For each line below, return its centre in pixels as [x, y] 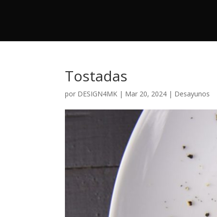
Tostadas [96, 76]
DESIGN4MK [98, 94]
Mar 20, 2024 [146, 94]
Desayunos [192, 94]
